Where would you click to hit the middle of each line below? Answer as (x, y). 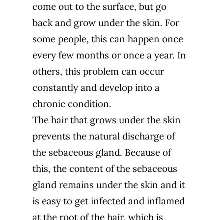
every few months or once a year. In (109, 55)
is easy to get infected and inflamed (108, 201)
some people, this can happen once (108, 39)
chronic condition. (72, 104)
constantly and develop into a (96, 88)
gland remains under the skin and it (109, 185)
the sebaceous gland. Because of (101, 152)
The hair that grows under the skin (106, 120)
